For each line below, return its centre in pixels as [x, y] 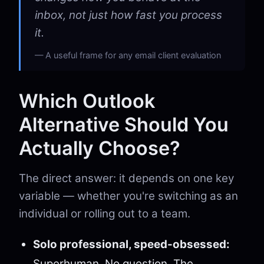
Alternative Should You [124, 125]
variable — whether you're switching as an [128, 196]
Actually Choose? [100, 148]
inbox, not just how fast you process [128, 15]
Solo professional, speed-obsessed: [131, 244]
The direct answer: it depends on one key [126, 178]
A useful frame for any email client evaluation [133, 55]
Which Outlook [87, 101]
